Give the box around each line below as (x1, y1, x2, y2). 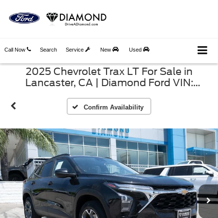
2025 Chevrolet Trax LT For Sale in (25, 65, 193, 77)
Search (40, 47, 57, 53)
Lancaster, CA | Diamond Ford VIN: (25, 76, 193, 89)
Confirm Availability (83, 103, 144, 111)
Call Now (4, 47, 27, 53)
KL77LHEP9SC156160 (56, 88, 162, 100)
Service (66, 47, 85, 53)
